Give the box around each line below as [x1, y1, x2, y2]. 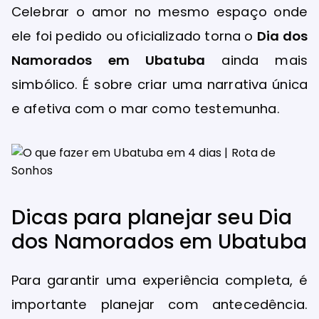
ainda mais [205, 51, 308, 69]
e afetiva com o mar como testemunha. [11, 99, 280, 117]
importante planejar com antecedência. [11, 296, 308, 313]
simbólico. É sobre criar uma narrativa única [11, 75, 308, 93]
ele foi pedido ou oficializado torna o [11, 26, 257, 45]
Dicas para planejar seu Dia [11, 204, 293, 231]
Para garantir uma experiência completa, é [11, 271, 308, 289]
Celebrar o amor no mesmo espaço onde [11, 2, 308, 21]
